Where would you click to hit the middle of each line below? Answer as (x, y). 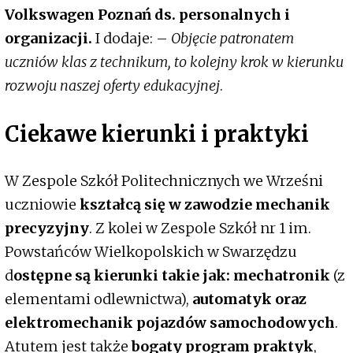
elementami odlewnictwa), (98, 299)
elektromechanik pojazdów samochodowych (170, 322)
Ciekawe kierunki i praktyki (157, 134)
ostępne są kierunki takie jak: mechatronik (172, 275)
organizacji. (48, 39)
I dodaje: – (132, 39)
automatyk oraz (249, 299)
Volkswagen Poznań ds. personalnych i (147, 15)
